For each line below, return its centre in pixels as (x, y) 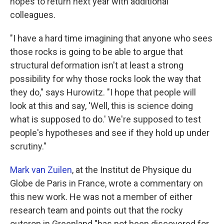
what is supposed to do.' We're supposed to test (105, 119)
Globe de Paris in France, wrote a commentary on (106, 183)
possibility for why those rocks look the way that (105, 78)
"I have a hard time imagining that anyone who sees (111, 38)
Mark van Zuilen (41, 169)
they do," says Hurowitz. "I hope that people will (103, 92)
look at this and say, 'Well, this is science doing (101, 105)
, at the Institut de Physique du (132, 169)
